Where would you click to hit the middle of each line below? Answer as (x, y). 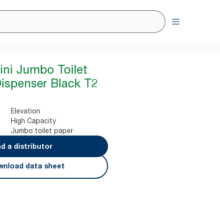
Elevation (26, 111)
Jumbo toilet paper (42, 130)
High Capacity (34, 121)
